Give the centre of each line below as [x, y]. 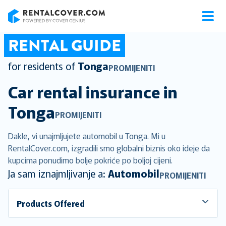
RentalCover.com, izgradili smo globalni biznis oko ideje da [109, 148]
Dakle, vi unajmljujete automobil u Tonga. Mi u [87, 136]
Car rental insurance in [93, 91]
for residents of [42, 66]
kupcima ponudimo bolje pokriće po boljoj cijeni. [90, 160]
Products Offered [51, 203]
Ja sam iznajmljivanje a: [58, 173]
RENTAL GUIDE [65, 45]
